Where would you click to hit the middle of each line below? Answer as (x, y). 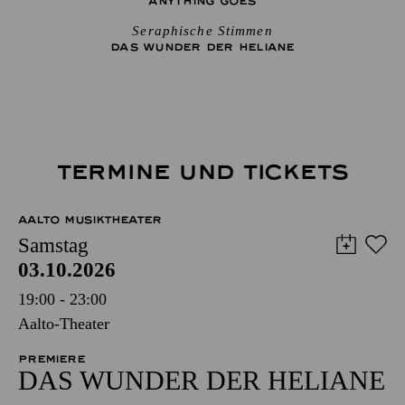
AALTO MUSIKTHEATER (90, 220)
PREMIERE (52, 359)
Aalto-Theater (64, 324)
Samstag (53, 245)
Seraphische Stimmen (202, 31)
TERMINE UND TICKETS (202, 172)
